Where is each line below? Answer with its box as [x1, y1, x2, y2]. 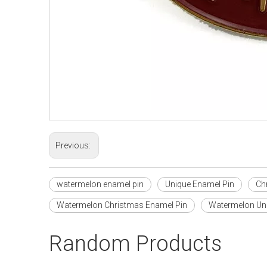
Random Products [49, 231, 222, 256]
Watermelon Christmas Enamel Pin [57, 200, 187, 210]
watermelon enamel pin [57, 179, 144, 189]
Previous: [55, 141, 92, 150]
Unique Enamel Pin [165, 179, 234, 189]
